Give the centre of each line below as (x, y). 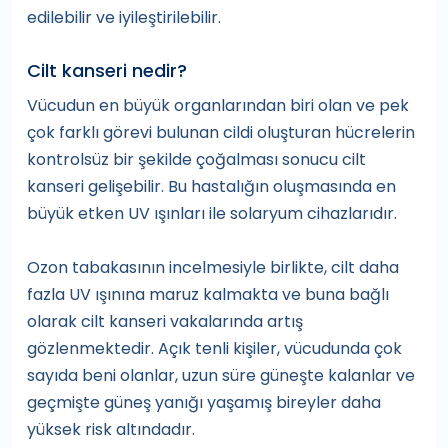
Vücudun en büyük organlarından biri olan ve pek (218, 106)
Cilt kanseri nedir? (107, 71)
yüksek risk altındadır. (111, 430)
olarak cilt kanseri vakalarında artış (165, 322)
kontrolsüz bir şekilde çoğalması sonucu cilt (196, 160)
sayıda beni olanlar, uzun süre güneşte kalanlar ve (221, 376)
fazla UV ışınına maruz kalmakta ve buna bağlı (208, 295)
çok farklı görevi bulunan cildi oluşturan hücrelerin (221, 133)
